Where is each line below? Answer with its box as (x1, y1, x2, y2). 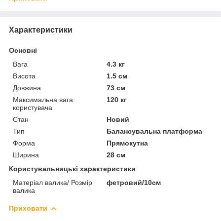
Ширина (13, 151, 39, 159)
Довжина (13, 84, 41, 92)
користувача (13, 104, 52, 112)
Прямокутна (107, 139, 148, 147)
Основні (9, 46, 37, 55)
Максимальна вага (13, 96, 73, 104)
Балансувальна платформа (107, 127, 203, 136)
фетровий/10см (107, 179, 161, 187)
